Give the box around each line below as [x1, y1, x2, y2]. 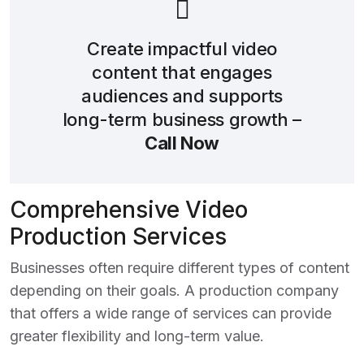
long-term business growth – [62, 109, 302, 130]
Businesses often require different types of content [10, 259, 349, 276]
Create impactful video [87, 38, 277, 59]
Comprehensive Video [10, 196, 248, 223]
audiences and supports [81, 85, 283, 106]
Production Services [10, 223, 227, 250]
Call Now [145, 132, 219, 154]
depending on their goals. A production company [10, 282, 339, 299]
